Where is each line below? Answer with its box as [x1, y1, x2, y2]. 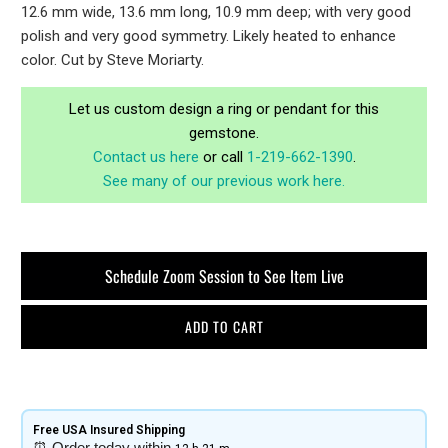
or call [198, 147, 247, 166]
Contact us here [92, 147, 199, 166]
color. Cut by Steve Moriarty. [21, 50, 205, 69]
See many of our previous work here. [103, 171, 345, 190]
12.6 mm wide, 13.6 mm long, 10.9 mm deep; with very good [21, 2, 412, 21]
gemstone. [189, 123, 259, 142]
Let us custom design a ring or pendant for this [69, 99, 379, 118]
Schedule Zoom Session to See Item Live [104, 263, 344, 288]
